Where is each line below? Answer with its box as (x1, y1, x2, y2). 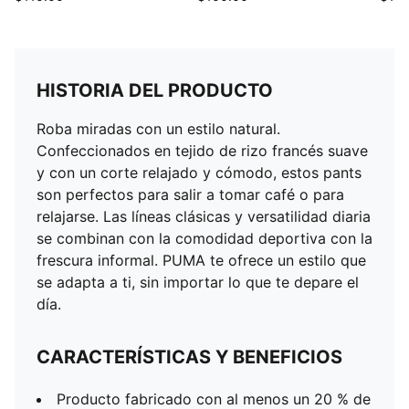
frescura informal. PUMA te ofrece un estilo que (37, 251, 366, 269)
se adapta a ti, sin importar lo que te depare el (37, 273, 359, 291)
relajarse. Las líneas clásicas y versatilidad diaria (37, 207, 371, 225)
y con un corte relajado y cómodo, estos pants (37, 163, 362, 182)
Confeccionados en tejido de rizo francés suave (37, 142, 368, 160)
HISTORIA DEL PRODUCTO (37, 79, 273, 101)
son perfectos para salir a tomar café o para (37, 185, 344, 204)
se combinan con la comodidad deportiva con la (37, 229, 372, 247)
